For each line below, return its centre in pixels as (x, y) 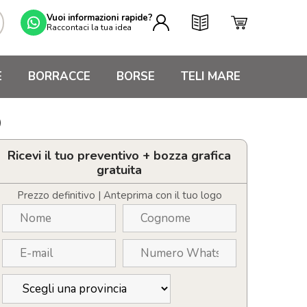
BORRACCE (59, 76)
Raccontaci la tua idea (89, 27)
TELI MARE (211, 76)
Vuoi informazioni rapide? (100, 17)
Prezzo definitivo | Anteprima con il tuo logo (119, 195)
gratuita (119, 170)
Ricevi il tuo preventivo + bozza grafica (119, 156)
